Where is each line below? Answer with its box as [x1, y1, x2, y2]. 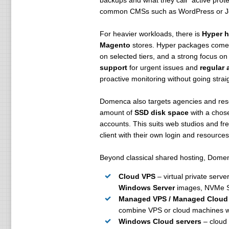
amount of [99, 108, 134, 117]
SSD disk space [134, 108, 189, 117]
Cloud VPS [118, 172, 155, 180]
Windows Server [118, 184, 175, 192]
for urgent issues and [127, 63, 200, 72]
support [99, 63, 127, 72]
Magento [99, 41, 130, 49]
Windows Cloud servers [118, 217, 201, 225]
